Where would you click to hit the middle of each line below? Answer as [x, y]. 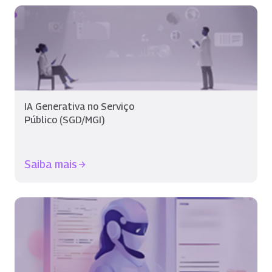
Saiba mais [51, 164]
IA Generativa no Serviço [79, 107]
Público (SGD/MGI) [65, 120]
